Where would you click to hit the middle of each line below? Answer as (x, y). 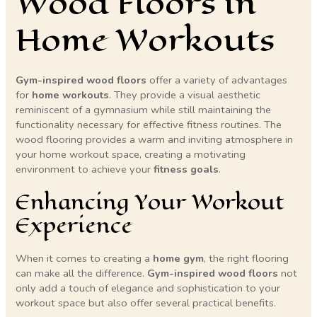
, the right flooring (247, 259)
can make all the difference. (82, 273)
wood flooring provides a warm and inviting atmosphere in (155, 139)
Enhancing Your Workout (150, 202)
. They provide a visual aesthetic (185, 94)
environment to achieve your (85, 169)
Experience (74, 226)
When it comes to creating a (85, 259)
